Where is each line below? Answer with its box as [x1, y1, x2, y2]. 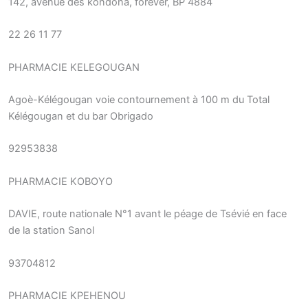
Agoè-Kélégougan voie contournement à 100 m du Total [8, 93, 269, 107]
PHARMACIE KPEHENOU [8, 289, 126, 302]
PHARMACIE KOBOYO [8, 175, 113, 188]
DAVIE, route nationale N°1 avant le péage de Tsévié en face [8, 208, 287, 221]
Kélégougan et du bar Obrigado [8, 110, 153, 123]
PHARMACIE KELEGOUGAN [8, 60, 140, 74]
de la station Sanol [8, 224, 94, 237]
